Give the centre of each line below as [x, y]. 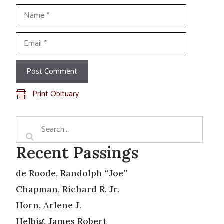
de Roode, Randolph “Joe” [72, 173]
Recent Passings [77, 152]
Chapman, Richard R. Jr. [68, 189]
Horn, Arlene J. [49, 205]
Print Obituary [56, 94]
